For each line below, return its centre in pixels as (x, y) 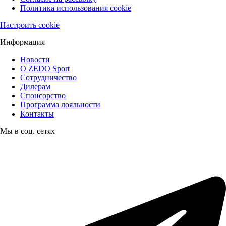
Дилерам (35, 87)
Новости (35, 60)
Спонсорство (43, 96)
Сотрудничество (48, 78)
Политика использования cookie (76, 8)
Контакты (37, 114)
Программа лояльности (60, 105)
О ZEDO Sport (45, 69)
